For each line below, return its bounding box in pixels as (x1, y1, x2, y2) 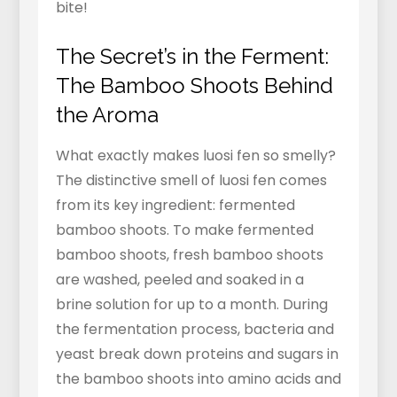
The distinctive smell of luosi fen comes (55, 170, 327, 191)
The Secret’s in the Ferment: (55, 43, 329, 70)
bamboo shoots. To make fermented (55, 220, 314, 241)
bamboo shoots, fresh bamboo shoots (55, 245, 323, 266)
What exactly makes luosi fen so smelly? (55, 145, 336, 167)
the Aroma (55, 102, 159, 128)
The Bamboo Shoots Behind (55, 73, 333, 99)
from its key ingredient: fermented (55, 195, 295, 216)
